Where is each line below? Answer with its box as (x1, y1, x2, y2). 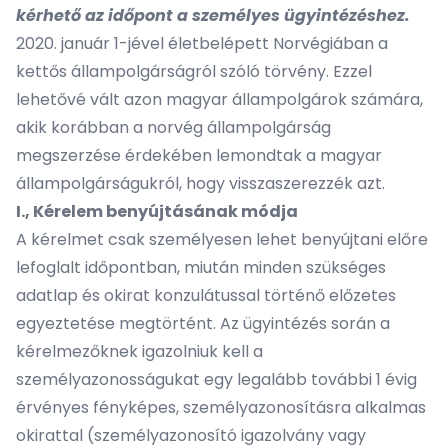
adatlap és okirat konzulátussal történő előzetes (16, 284, 396, 307)
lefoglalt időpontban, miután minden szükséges (16, 256, 386, 279)
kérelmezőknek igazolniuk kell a (16, 340, 263, 363)
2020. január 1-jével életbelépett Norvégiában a (16, 32, 388, 55)
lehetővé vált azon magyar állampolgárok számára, (16, 88, 423, 111)
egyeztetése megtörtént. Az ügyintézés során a (16, 312, 390, 335)
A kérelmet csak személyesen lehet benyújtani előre (16, 228, 428, 251)
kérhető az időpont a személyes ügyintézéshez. (16, 4, 418, 27)
